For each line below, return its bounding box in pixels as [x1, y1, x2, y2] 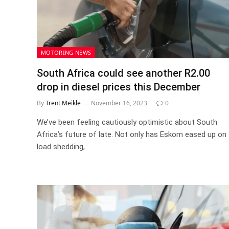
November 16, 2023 [91, 99, 147, 107]
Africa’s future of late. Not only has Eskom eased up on [37, 130, 226, 139]
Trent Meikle [45, 99, 81, 107]
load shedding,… [37, 142, 89, 151]
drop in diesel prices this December [37, 81, 200, 93]
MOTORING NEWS [41, 49, 91, 56]
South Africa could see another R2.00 [37, 67, 210, 79]
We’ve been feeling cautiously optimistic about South [37, 118, 217, 127]
